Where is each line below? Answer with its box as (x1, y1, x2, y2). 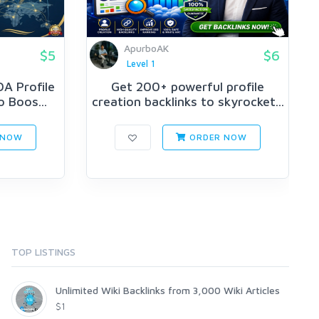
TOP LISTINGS (11, 245, 75, 258)
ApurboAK (124, 42, 169, 55)
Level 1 (126, 58, 155, 70)
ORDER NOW (187, 131, 247, 142)
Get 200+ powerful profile (111, 79, 264, 95)
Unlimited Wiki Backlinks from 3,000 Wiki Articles (56, 283, 280, 296)
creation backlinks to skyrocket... (91, 94, 284, 110)
